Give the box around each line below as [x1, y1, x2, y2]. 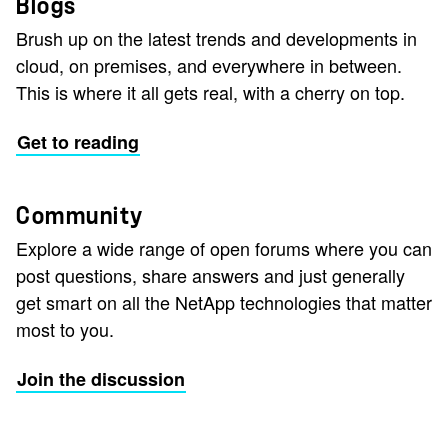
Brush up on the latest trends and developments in [16, 25, 417, 52]
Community [16, 204, 144, 229]
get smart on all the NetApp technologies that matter [16, 289, 432, 316]
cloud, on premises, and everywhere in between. [16, 52, 402, 79]
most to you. [16, 316, 114, 343]
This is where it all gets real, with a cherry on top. [16, 79, 405, 106]
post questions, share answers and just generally [16, 262, 405, 289]
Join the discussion [17, 366, 185, 393]
